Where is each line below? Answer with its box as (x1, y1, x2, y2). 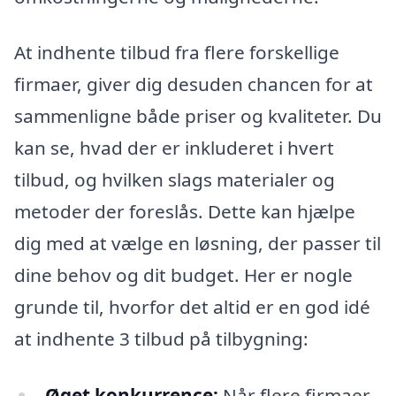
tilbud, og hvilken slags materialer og (14, 167, 335, 193)
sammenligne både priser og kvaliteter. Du (14, 103, 382, 129)
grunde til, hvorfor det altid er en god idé (14, 294, 370, 320)
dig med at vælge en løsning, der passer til (14, 231, 381, 256)
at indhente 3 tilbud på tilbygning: (14, 326, 308, 352)
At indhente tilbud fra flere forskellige (14, 40, 339, 65)
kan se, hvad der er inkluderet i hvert (14, 135, 334, 161)
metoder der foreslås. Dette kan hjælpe (14, 199, 355, 225)
